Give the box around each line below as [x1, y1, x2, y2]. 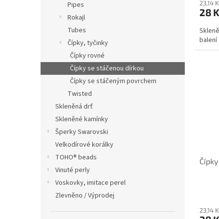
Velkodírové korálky [55, 140, 113, 150]
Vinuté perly [55, 165, 90, 175]
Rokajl [67, 13, 85, 22]
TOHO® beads [55, 153, 97, 162]
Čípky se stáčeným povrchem [70, 76, 156, 86]
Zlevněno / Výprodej [55, 191, 114, 200]
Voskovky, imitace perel [55, 178, 126, 188]
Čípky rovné [70, 51, 105, 61]
